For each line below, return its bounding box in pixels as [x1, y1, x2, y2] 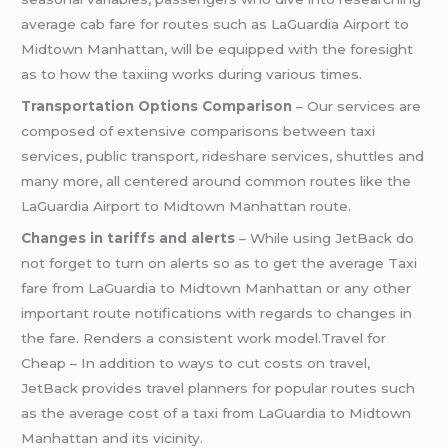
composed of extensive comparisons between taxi [21, 122, 376, 139]
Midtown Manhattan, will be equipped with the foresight [21, 40, 414, 57]
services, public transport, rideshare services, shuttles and [21, 147, 425, 164]
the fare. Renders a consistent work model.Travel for [21, 329, 387, 346]
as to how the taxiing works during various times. [21, 65, 363, 82]
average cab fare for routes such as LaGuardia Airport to [21, 15, 410, 32]
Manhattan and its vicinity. [21, 429, 204, 446]
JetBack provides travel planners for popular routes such [21, 379, 416, 396]
